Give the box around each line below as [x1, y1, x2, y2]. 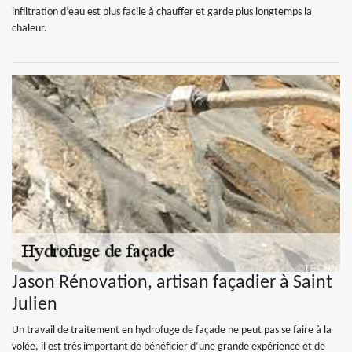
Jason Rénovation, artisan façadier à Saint [12, 273, 332, 292]
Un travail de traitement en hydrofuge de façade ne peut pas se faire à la [12, 324, 332, 336]
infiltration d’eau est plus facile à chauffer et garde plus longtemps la [12, 6, 312, 18]
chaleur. [12, 23, 47, 35]
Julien [12, 295, 57, 314]
